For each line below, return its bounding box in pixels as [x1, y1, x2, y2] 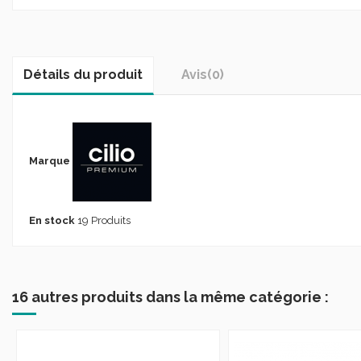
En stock [28, 214, 75, 226]
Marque [28, 155, 70, 168]
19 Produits [77, 214, 131, 226]
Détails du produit [23, 67, 143, 82]
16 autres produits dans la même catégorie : [12, 288, 329, 305]
